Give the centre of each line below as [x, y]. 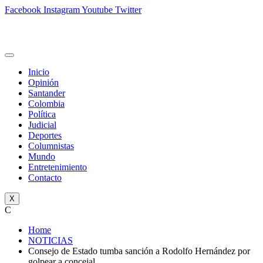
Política [42, 114]
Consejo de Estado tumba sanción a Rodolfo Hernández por [139, 251]
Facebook [23, 10]
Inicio [39, 72]
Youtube [97, 10]
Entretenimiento [58, 167]
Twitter [128, 10]
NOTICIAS [50, 240]
